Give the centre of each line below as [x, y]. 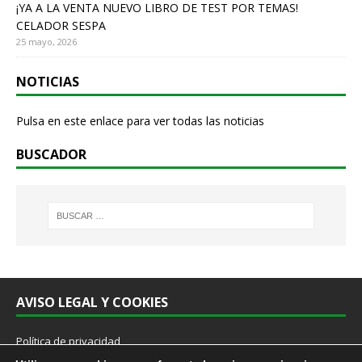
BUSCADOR [51, 155]
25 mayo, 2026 [46, 42]
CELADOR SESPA [61, 26]
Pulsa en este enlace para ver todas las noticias [140, 121]
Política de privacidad [68, 341]
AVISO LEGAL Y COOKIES [92, 302]
